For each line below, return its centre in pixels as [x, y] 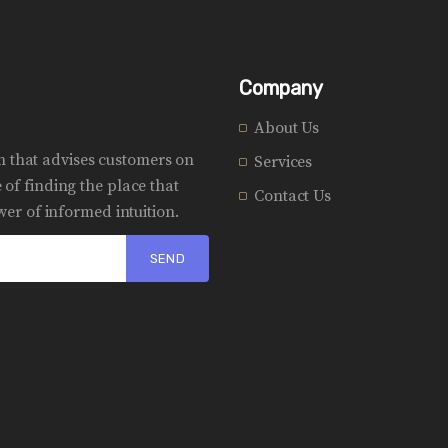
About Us [287, 127]
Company [281, 87]
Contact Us [292, 195]
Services [283, 161]
